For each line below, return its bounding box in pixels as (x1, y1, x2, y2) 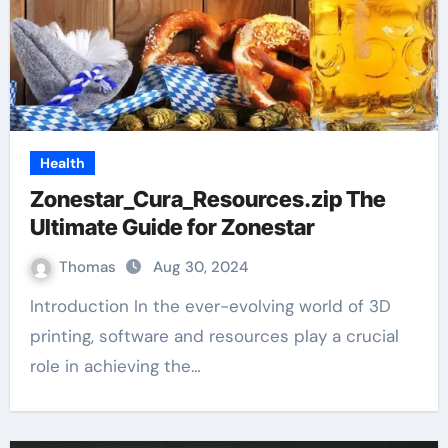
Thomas (58, 257, 120, 277)
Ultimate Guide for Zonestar (29, 214, 315, 240)
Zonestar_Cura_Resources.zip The (29, 186, 386, 212)
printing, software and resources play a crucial (29, 325, 399, 347)
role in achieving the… (29, 355, 201, 377)
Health (39, 154, 85, 172)
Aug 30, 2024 (152, 257, 248, 277)
